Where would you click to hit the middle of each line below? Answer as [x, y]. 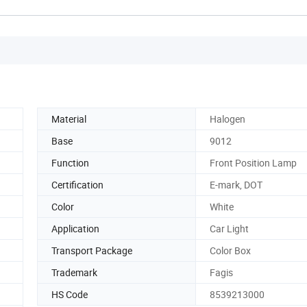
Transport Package [92, 250]
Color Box [230, 250]
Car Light [229, 228]
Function [70, 162]
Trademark [74, 272]
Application [75, 228]
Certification [77, 184]
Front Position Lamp [253, 162]
